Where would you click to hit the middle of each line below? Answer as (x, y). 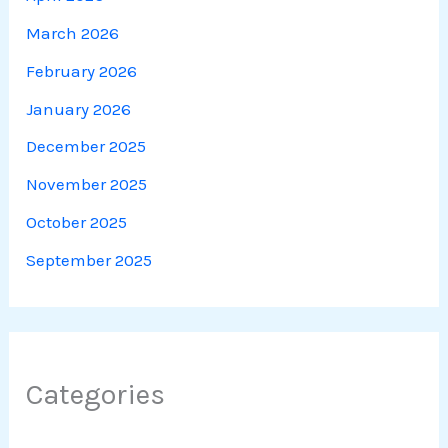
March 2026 (73, 33)
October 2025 (77, 221)
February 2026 (82, 70)
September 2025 (89, 259)
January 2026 (79, 108)
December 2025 (86, 146)
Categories (96, 394)
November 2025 (87, 184)
